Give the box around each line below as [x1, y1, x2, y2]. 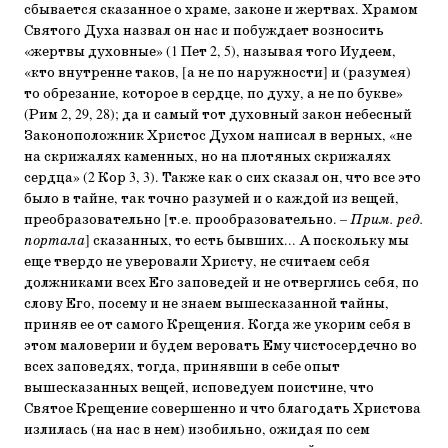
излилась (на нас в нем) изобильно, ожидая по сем [24, 421, 370, 439]
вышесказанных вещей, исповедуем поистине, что [24, 379, 374, 397]
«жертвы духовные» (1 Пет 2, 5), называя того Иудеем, [24, 43, 396, 61]
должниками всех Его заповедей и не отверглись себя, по [24, 274, 419, 292]
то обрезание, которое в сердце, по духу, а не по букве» [24, 85, 403, 103]
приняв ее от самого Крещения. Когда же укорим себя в [24, 316, 411, 334]
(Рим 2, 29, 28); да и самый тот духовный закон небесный [24, 106, 412, 124]
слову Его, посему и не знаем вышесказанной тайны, [24, 295, 389, 313]
